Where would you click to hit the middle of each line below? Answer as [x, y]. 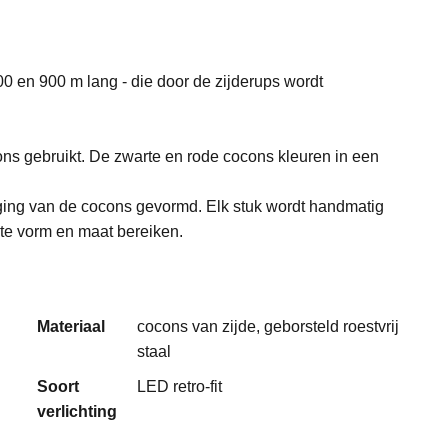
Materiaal [71, 326]
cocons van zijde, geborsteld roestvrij [268, 326]
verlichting [77, 411]
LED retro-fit [180, 386]
